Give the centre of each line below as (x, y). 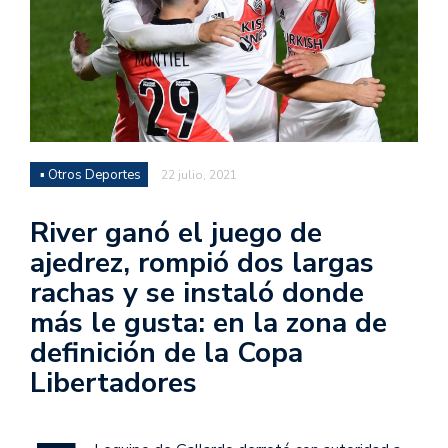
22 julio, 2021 (199, 174)
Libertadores (113, 382)
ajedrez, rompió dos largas (202, 262)
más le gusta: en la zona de (208, 322)
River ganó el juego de (176, 232)
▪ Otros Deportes (90, 174)
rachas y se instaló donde (197, 292)
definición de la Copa (166, 352)
